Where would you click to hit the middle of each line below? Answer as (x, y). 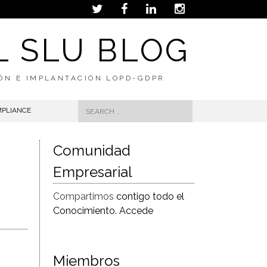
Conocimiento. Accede (103, 211)
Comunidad (92, 150)
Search (92, 106)
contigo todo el (150, 196)
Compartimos (85, 196)
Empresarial (93, 172)
